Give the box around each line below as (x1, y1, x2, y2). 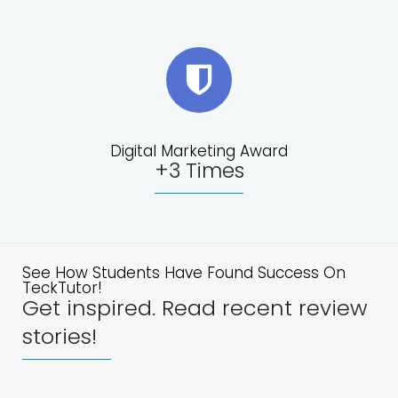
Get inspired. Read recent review (22, 292, 368, 322)
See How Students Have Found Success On (22, 261, 346, 283)
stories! (22, 321, 97, 351)
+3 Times (154, 155, 244, 185)
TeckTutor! (22, 276, 102, 298)
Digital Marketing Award (110, 139, 288, 162)
